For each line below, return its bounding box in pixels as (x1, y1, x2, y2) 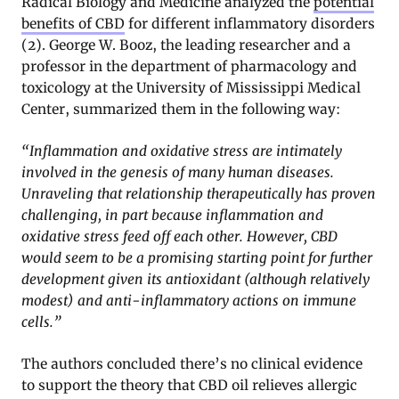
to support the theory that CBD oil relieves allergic (21, 376, 357, 394)
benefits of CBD (21, 14, 125, 32)
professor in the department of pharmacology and (21, 57, 357, 75)
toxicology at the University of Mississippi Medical (21, 78, 361, 96)
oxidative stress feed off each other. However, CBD (21, 227, 338, 245)
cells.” (21, 313, 61, 330)
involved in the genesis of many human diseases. (21, 163, 334, 181)
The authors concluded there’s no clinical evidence (21, 354, 362, 372)
